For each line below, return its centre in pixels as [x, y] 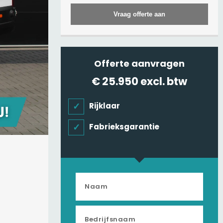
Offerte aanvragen [139, 63]
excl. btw [164, 81]
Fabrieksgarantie [124, 127]
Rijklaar [105, 106]
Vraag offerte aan [139, 14]
